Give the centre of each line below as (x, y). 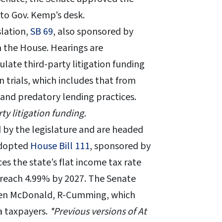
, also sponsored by (93, 32)
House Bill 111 (60, 146)
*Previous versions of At (98, 212)
